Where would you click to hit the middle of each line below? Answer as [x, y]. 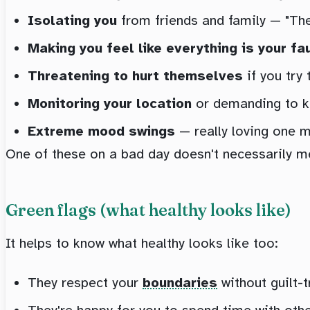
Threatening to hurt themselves [135, 75]
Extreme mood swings [101, 131]
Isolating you [72, 20]
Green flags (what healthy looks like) [148, 210]
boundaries [180, 282]
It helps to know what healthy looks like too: [142, 243]
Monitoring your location [110, 103]
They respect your [85, 282]
